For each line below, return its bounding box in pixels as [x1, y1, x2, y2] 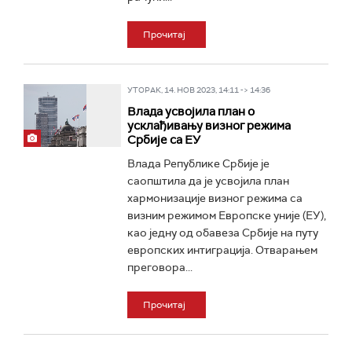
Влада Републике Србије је [126, 156, 269, 170]
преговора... [126, 260, 192, 274]
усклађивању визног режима [126, 118, 291, 134]
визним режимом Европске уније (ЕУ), [126, 208, 326, 222]
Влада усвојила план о [126, 104, 255, 119]
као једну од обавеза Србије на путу [126, 225, 318, 240]
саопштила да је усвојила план [126, 174, 289, 188]
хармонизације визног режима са [126, 191, 302, 205]
